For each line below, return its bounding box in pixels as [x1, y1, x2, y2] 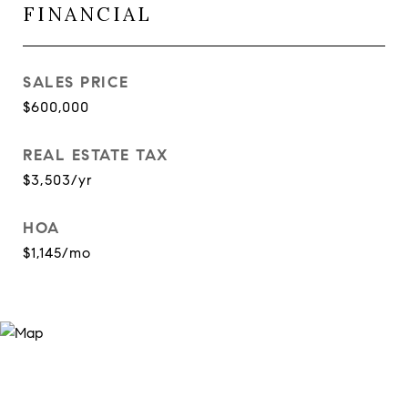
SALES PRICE [23, 73, 129, 92]
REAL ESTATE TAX [23, 146, 169, 165]
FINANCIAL [23, 2, 152, 26]
